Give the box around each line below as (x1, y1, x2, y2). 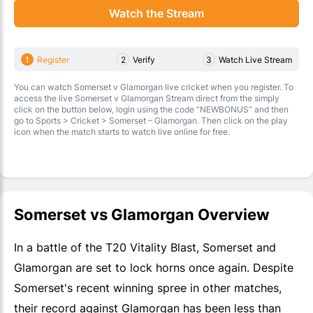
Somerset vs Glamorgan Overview (14, 205, 270, 224)
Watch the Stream (109, 6, 204, 20)
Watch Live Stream (219, 54, 292, 65)
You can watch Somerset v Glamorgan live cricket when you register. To (14, 82, 293, 93)
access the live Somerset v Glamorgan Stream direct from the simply (14, 93, 279, 104)
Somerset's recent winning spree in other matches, (14, 281, 282, 296)
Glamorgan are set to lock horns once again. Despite (14, 261, 293, 275)
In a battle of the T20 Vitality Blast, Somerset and (14, 240, 276, 255)
